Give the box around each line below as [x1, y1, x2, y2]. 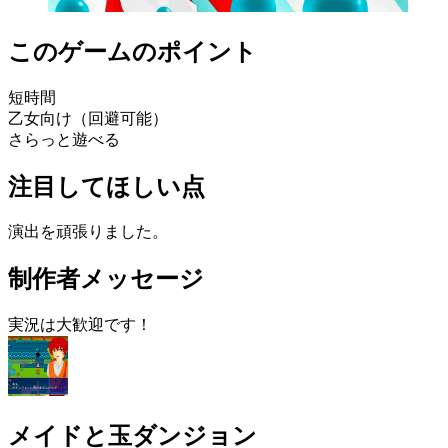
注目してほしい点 [8, 173, 205, 200]
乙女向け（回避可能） [8, 109, 168, 127]
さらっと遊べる [8, 130, 120, 148]
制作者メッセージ [8, 266, 204, 293]
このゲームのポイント [8, 38, 257, 65]
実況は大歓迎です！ [8, 316, 152, 334]
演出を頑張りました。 [8, 223, 168, 241]
